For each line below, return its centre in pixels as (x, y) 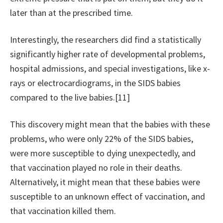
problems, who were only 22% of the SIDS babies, (102, 139)
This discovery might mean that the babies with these (110, 124)
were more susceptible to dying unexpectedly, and (103, 153)
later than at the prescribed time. (71, 13)
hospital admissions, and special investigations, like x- (110, 69)
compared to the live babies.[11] (70, 98)
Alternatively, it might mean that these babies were (105, 182)
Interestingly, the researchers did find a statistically (106, 40)
